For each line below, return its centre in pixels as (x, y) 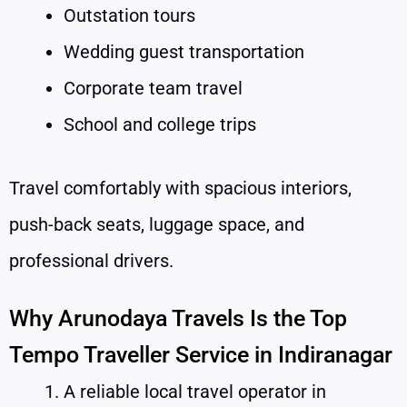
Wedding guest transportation (184, 51)
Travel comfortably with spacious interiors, (180, 188)
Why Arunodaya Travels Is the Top (178, 318)
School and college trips (160, 124)
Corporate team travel (153, 88)
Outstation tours (129, 15)
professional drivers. (91, 260)
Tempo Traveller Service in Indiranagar (201, 354)
